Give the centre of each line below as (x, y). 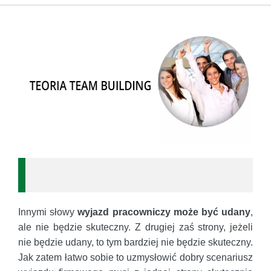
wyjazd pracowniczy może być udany (164, 212)
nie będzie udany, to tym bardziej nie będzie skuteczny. (135, 242)
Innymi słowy (48, 212)
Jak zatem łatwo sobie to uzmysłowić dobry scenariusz (135, 257)
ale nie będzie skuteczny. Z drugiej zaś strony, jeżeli (135, 227)
